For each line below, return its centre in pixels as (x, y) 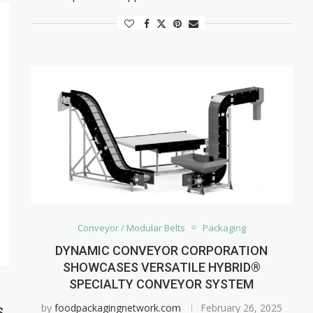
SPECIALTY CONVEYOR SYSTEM (162, 284)
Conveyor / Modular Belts (131, 227)
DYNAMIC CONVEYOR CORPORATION (162, 250)
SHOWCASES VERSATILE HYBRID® (161, 267)
